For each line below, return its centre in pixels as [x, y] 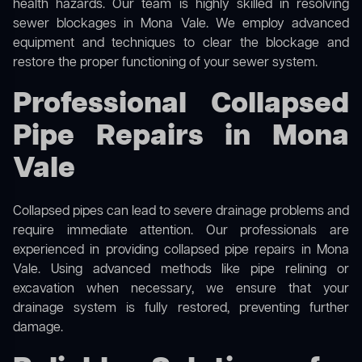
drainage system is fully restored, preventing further [181, 309]
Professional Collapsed [181, 105]
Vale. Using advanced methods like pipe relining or [181, 270]
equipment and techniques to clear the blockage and [181, 44]
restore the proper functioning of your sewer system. [165, 63]
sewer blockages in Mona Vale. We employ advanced [181, 25]
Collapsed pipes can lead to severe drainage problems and [181, 212]
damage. [38, 328]
